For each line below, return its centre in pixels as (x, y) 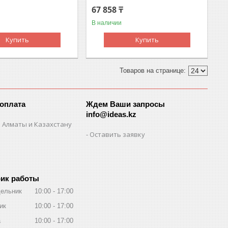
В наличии (107, 23)
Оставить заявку (118, 134)
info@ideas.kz (111, 114)
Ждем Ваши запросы (126, 104)
